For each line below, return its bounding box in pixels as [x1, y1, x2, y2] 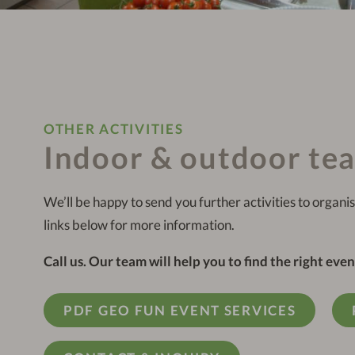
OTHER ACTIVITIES [44, 120, 184, 137]
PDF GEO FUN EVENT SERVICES [63, 301, 296, 319]
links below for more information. [44, 216, 235, 233]
